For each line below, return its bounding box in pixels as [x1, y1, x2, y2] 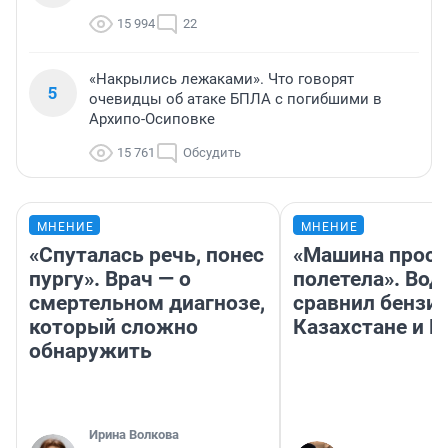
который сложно [29, 315, 198, 340]
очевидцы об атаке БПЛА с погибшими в [89, 90, 382, 109]
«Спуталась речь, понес [29, 243, 264, 268]
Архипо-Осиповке [89, 110, 215, 129]
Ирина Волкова [89, 427, 179, 443]
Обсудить [183, 145, 241, 161]
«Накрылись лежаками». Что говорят [89, 70, 354, 89]
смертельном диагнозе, [29, 291, 265, 316]
